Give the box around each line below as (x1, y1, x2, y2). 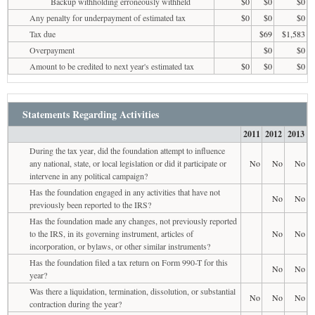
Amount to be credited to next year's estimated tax (30, 60, 194, 72)
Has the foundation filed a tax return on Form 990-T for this (30, 256, 228, 268)
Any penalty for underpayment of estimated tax (30, 11, 186, 23)
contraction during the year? (30, 297, 122, 309)
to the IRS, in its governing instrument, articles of (30, 227, 193, 239)
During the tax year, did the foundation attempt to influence (30, 144, 225, 156)
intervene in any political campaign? (30, 169, 148, 181)
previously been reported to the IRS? (30, 198, 151, 210)
